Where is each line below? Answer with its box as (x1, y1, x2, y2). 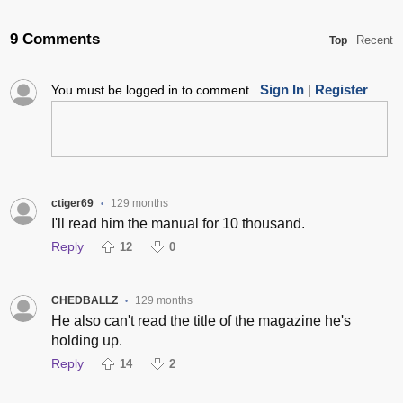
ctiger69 (50, 197, 94, 210)
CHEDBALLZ (50, 294, 118, 308)
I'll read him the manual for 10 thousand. (50, 216, 305, 232)
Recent (356, 33, 393, 48)
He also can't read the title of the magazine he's (50, 313, 351, 329)
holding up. (50, 333, 122, 349)
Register (314, 82, 368, 98)
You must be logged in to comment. (50, 83, 260, 98)
